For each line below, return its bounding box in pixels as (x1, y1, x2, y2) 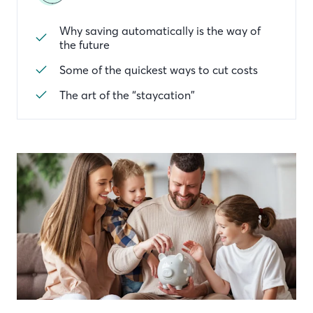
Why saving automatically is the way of (59, 24, 261, 38)
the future (59, 38, 110, 52)
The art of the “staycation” (59, 88, 195, 102)
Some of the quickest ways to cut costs (59, 63, 258, 77)
